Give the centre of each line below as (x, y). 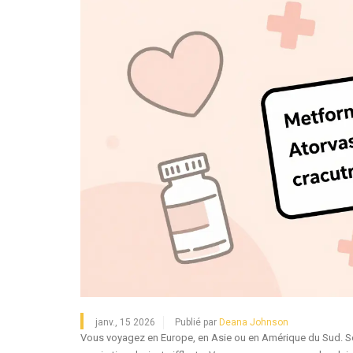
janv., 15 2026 (125, 322)
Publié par (197, 322)
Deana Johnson (254, 322)
